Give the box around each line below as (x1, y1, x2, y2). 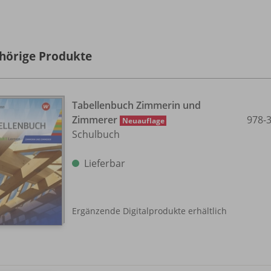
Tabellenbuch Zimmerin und (72, 98, 201, 112)
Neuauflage (122, 115, 165, 126)
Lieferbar (84, 156, 125, 170)
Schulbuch (72, 127, 120, 141)
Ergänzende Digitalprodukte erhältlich (72, 205, 227, 217)
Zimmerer (72, 113, 120, 126)
